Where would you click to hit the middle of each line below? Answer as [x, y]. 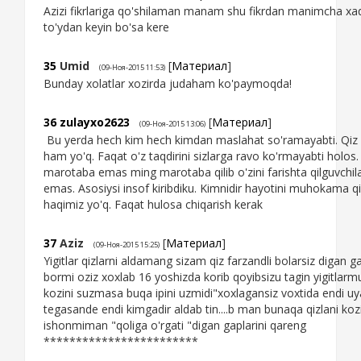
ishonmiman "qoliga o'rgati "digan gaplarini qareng [175, 326]
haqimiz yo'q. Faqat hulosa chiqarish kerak [153, 205]
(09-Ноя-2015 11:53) [132, 68]
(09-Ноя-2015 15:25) [127, 245]
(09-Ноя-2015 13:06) [172, 124]
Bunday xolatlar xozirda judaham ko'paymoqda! [168, 84]
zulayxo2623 [95, 122]
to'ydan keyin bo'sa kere [106, 27]
